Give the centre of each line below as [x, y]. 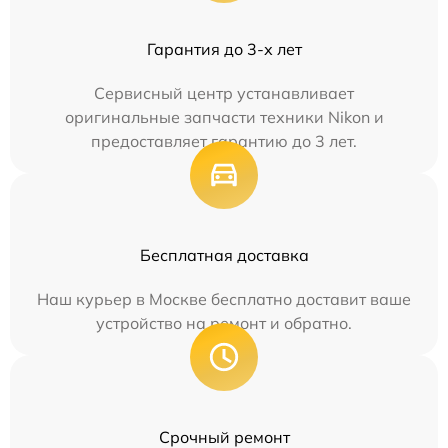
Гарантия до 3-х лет [224, 49]
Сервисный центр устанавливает [224, 93]
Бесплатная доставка [224, 255]
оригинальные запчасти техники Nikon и [224, 117]
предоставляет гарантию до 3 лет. [224, 141]
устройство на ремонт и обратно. [224, 323]
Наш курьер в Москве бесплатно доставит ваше [224, 299]
